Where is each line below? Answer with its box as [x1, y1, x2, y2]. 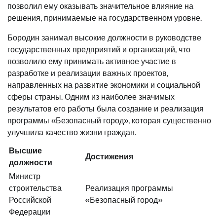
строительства [9, 184, 62, 193]
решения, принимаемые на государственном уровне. [7, 13, 202, 23]
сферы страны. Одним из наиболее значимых [7, 92, 175, 102]
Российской [9, 195, 51, 205]
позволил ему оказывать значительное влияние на [7, 1, 193, 11]
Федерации [9, 207, 50, 217]
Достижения [85, 152, 133, 162]
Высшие [9, 146, 42, 156]
